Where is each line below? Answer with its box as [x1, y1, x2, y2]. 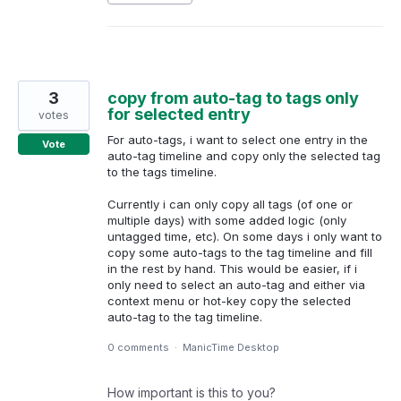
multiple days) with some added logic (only [107, 213, 346, 228]
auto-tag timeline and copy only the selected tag [107, 149, 380, 164]
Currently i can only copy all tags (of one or [107, 197, 353, 212]
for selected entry [107, 105, 251, 124]
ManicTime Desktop [183, 341, 279, 354]
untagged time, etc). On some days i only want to [107, 229, 382, 244]
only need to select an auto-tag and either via [107, 277, 365, 293]
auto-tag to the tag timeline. [107, 310, 262, 325]
